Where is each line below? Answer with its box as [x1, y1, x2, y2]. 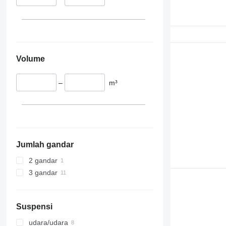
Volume [16, 54, 45, 64]
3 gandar [28, 168, 58, 177]
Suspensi [16, 202, 52, 211]
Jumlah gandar [16, 140, 74, 149]
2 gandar [28, 156, 58, 164]
